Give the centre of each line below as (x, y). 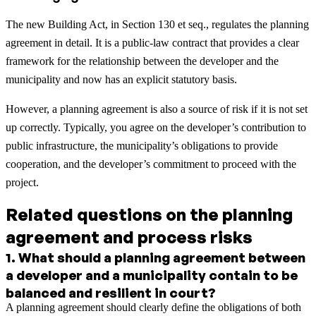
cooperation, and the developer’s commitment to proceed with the (151, 164)
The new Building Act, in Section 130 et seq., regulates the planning (157, 25)
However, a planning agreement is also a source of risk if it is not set (157, 109)
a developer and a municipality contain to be (152, 275)
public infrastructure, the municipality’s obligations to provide (142, 146)
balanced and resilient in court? (111, 293)
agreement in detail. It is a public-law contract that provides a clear (152, 43)
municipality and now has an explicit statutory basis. (121, 80)
